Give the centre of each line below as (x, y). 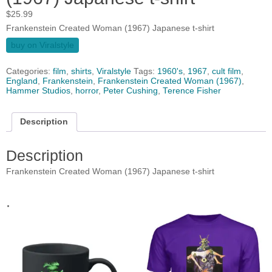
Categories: (29, 72)
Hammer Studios (38, 91)
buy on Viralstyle (42, 46)
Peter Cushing (131, 91)
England (22, 81)
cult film (226, 72)
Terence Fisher (192, 91)
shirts (81, 72)
